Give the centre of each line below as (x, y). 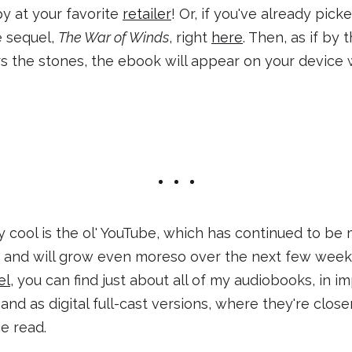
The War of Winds (114, 37)
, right (190, 37)
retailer (147, 14)
